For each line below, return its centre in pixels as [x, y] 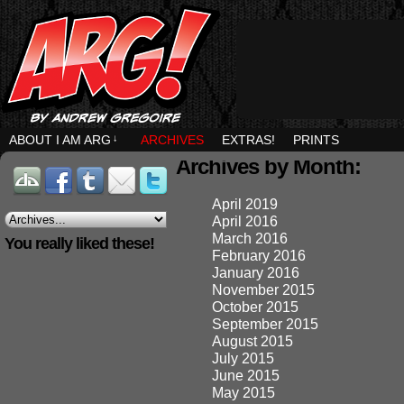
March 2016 [250, 238]
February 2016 [259, 255]
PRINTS [316, 140]
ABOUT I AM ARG [60, 140]
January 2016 [256, 272]
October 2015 [255, 307]
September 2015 [265, 324]
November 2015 [263, 289]
